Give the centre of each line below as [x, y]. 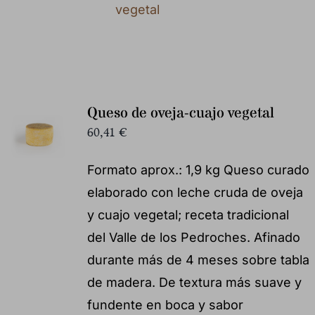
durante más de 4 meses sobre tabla [198, 259]
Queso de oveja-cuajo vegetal [180, 113]
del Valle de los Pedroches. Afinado [193, 237]
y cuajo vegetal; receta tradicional [188, 214]
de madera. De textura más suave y [194, 282]
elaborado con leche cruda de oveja [195, 192]
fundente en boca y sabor [165, 304]
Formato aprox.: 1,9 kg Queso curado [198, 169]
